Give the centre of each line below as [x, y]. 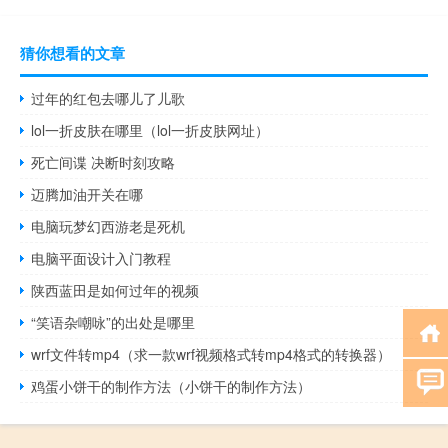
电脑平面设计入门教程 [101, 257]
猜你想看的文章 [72, 52]
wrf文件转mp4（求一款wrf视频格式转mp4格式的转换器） [211, 353]
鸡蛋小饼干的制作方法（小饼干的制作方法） [171, 385]
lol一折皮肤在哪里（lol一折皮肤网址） [150, 129]
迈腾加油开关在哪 [87, 193]
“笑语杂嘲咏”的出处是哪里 [113, 321]
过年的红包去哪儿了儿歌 [108, 97]
